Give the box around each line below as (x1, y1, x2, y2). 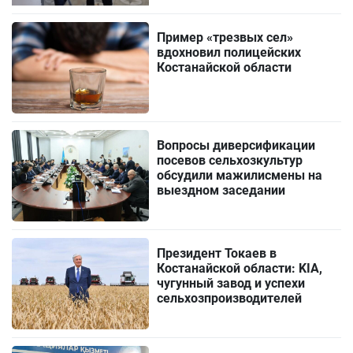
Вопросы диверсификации (157, 138, 316, 154)
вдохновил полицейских (157, 45, 302, 61)
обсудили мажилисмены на (157, 168, 323, 184)
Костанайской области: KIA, (157, 261, 323, 277)
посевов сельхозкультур (157, 153, 303, 169)
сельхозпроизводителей (157, 291, 303, 307)
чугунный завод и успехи (157, 276, 306, 292)
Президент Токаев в (157, 246, 277, 262)
